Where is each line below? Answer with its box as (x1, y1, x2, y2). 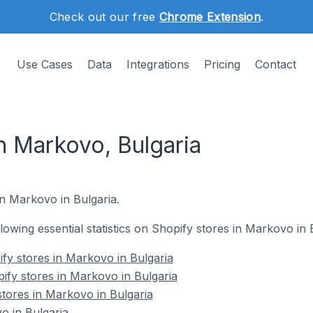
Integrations (126, 57, 189, 71)
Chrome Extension (159, 10, 261, 24)
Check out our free (49, 10, 159, 24)
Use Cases (17, 57, 73, 71)
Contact (255, 57, 296, 71)
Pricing (204, 57, 240, 71)
